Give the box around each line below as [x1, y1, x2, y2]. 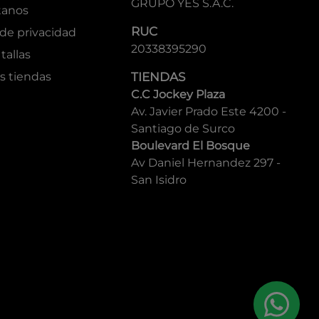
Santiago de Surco [131, 122, 236, 135]
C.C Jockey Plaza [131, 88, 226, 101]
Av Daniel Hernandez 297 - [131, 156, 281, 169]
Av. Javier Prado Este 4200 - [131, 105, 287, 118]
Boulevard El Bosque [131, 139, 251, 152]
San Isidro [131, 173, 187, 187]
